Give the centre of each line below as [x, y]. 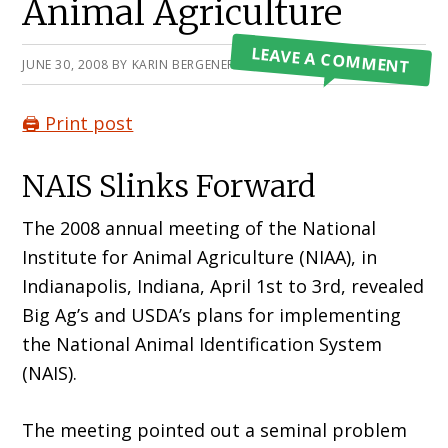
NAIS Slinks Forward [169, 186]
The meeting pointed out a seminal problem [215, 430]
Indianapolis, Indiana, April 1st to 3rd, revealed [223, 286]
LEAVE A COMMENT [330, 60]
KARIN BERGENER [183, 65]
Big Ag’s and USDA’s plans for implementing [212, 315]
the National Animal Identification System [202, 344]
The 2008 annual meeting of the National [199, 228]
